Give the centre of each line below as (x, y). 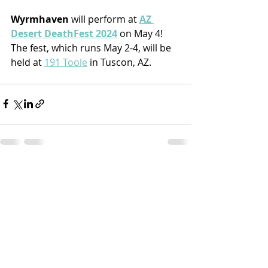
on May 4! (141, 33)
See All (178, 172)
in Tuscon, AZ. (119, 62)
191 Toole (66, 62)
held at (28, 62)
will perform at (104, 19)
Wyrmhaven (40, 19)
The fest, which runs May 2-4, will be (92, 48)
